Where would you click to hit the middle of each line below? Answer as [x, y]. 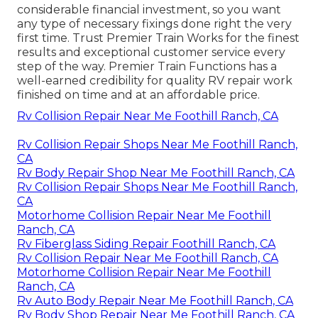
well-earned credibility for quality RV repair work [155, 80]
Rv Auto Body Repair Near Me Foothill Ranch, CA [155, 300]
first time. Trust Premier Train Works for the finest [158, 38]
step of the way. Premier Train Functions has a [147, 66]
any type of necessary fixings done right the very [154, 23]
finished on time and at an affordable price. [138, 94]
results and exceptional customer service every [151, 52]
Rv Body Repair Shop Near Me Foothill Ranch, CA [156, 172]
